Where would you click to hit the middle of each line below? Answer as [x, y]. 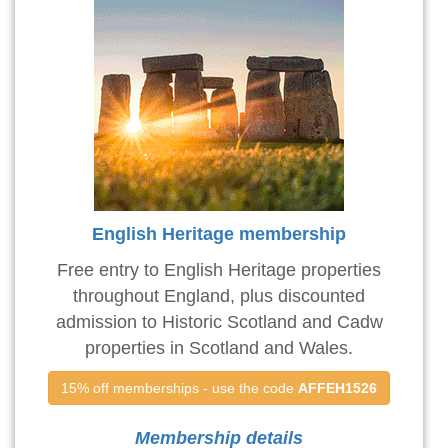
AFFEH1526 [337, 388]
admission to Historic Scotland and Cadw [219, 322]
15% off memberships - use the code [179, 388]
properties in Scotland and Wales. [219, 348]
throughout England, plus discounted [219, 296]
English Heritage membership [219, 234]
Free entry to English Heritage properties [219, 270]
